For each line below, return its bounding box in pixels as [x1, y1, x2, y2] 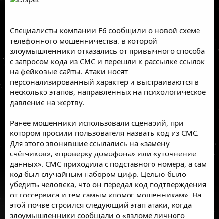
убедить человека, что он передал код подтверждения [10, 179, 206, 189]
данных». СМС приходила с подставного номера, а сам [10, 158, 207, 169]
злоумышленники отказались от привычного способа [10, 45, 205, 56]
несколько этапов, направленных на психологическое [10, 87, 206, 97]
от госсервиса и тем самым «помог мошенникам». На [10, 189, 201, 199]
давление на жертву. [10, 97, 84, 107]
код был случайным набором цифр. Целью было [10, 169, 186, 179]
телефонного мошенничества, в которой [10, 35, 157, 45]
